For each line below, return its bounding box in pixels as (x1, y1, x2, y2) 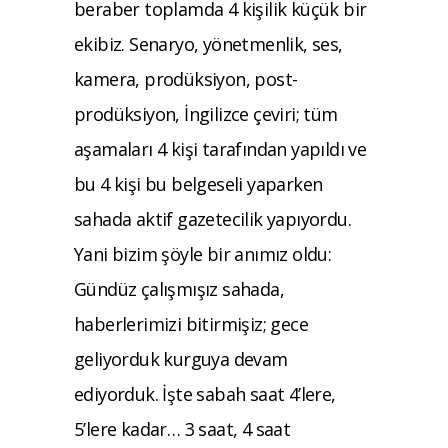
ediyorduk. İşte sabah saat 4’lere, (74, 381, 336, 406)
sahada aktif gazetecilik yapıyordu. (74, 206, 351, 231)
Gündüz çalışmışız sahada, (74, 276, 284, 301)
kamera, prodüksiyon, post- (74, 66, 298, 91)
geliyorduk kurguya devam (74, 346, 288, 371)
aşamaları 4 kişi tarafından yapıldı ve (74, 136, 367, 161)
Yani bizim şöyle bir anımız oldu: (74, 241, 332, 266)
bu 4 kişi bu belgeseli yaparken (74, 171, 323, 196)
